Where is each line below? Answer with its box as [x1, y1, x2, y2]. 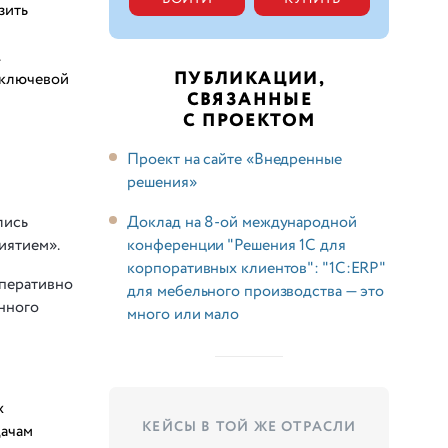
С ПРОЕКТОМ [183, 107, 316, 134]
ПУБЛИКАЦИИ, [173, 65, 326, 92]
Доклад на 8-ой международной [127, 210, 357, 234]
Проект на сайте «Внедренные [127, 147, 342, 171]
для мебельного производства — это [127, 279, 385, 303]
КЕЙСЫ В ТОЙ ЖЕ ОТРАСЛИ [142, 416, 357, 437]
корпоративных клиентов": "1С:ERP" [127, 256, 386, 280]
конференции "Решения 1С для [127, 233, 346, 257]
